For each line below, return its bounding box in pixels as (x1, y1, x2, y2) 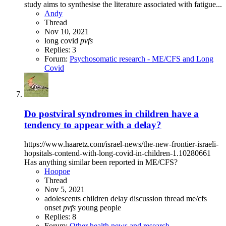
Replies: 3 (44, 45, 76, 54)
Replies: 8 (44, 212, 76, 221)
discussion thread (130, 194, 186, 203)
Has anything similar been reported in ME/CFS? (24, 158, 178, 167)
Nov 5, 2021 (44, 185, 85, 194)
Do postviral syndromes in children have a (24, 108, 199, 119)
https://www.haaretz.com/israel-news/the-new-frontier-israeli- (24, 140, 218, 149)
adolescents (44, 194, 83, 203)
